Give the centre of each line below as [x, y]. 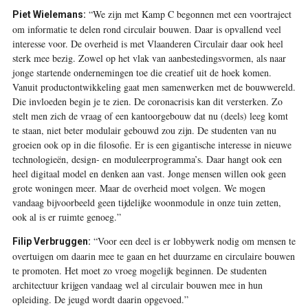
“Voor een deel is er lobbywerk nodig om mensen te [193, 241]
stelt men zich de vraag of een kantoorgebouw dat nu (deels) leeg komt [150, 115]
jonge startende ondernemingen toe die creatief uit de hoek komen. [142, 72]
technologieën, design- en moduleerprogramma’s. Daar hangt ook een [147, 159]
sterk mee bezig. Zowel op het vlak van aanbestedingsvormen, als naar [149, 58]
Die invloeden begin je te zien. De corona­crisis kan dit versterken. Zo [147, 101]
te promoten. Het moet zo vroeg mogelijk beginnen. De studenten [139, 270]
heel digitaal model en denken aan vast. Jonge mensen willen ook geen [149, 173]
